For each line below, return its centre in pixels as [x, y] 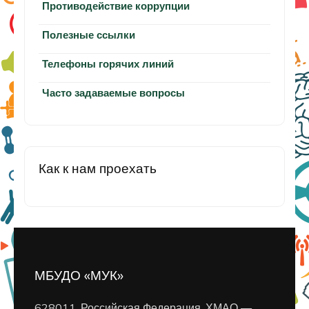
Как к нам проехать [98, 168]
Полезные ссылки [89, 34]
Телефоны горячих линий [108, 63]
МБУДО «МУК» [79, 275]
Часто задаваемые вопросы [113, 92]
